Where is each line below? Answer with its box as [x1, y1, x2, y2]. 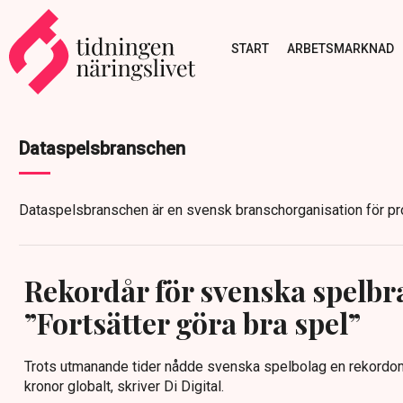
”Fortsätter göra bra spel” [24, 303, 361, 342]
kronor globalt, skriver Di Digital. [24, 378, 224, 395]
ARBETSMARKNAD [286, 40, 394, 56]
